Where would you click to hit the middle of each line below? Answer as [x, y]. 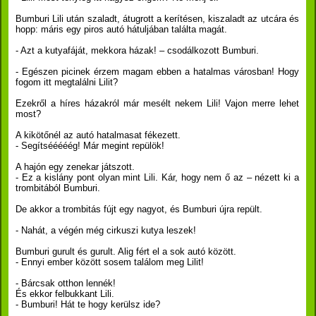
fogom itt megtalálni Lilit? [67, 82]
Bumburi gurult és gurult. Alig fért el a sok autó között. [126, 251]
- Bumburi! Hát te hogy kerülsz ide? [88, 304]
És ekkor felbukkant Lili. [65, 294]
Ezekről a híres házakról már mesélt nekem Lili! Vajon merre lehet [157, 103]
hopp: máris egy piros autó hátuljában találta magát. [121, 29]
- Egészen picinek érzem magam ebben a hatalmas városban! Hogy [157, 72]
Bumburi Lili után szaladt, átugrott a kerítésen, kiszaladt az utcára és [157, 19]
